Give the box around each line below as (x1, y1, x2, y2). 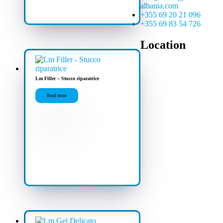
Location (140, 38, 186, 51)
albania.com (140, 1, 179, 10)
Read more (47, 93, 67, 99)
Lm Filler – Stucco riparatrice (35, 76, 99, 82)
